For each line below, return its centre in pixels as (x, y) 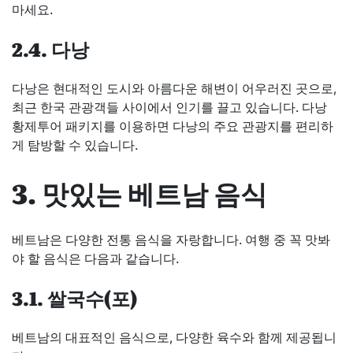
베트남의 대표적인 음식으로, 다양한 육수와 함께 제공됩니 (174, 338)
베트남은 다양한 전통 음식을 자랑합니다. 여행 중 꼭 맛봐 (171, 240)
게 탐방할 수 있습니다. (75, 145)
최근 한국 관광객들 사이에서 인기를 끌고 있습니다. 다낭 (169, 107)
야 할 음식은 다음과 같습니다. (95, 259)
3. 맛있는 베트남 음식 (139, 193)
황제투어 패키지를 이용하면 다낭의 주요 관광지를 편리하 (173, 126)
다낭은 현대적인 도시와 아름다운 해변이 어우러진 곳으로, (174, 88)
